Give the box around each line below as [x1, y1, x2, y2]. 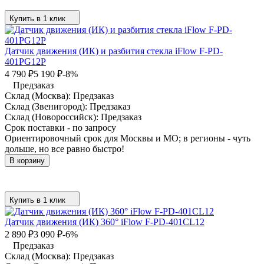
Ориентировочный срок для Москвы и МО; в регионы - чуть [5, 133, 250, 143]
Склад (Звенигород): [5, 101, 90, 111]
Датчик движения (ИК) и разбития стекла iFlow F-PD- [5, 45, 223, 56]
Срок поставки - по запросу [5, 122, 116, 133]
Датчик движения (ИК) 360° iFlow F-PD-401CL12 [5, 216, 204, 227]
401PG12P [5, 56, 46, 67]
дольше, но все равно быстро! [5, 143, 124, 154]
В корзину [9, 156, 45, 165]
